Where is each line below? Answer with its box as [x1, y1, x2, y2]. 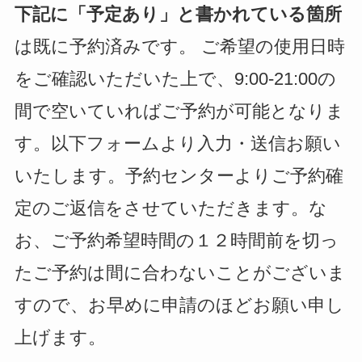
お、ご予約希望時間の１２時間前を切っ [14, 229, 339, 250]
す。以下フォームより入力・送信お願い [14, 133, 341, 154]
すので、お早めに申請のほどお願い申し [14, 294, 344, 315]
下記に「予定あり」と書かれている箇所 [14, 3, 342, 24]
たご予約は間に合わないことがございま [14, 262, 346, 283]
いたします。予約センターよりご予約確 [14, 165, 343, 186]
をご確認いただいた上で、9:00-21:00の [14, 68, 336, 89]
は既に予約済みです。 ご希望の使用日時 [14, 36, 345, 57]
